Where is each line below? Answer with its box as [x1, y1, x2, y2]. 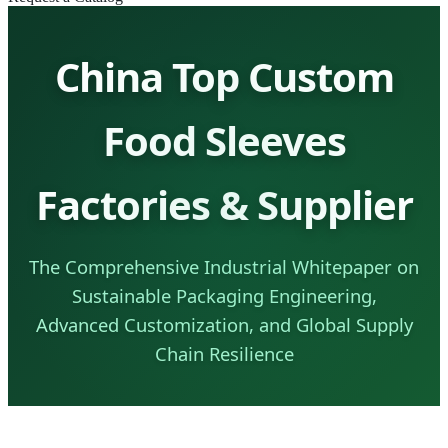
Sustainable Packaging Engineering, [71, 282, 377, 308]
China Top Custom [54, 48, 394, 104]
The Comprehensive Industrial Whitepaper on [29, 253, 419, 279]
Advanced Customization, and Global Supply [35, 311, 413, 337]
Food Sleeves [102, 112, 346, 168]
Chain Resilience [154, 340, 294, 366]
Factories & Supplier [35, 176, 413, 232]
